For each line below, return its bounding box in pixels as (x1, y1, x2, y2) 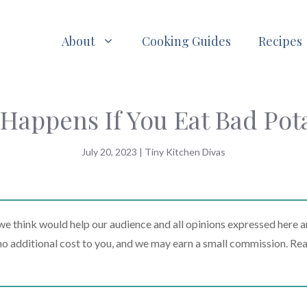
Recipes (258, 32, 302, 49)
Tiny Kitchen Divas (145, 146, 225, 158)
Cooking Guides (142, 32, 231, 49)
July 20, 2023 (82, 146, 137, 158)
